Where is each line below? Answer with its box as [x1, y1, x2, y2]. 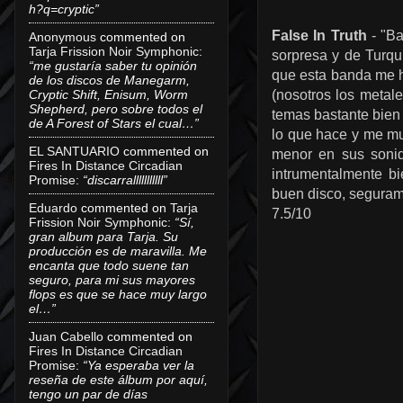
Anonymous [29, 29, 96, 44]
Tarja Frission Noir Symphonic [29, 43, 199, 58]
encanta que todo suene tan [29, 257, 189, 273]
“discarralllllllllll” [83, 172, 167, 187]
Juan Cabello [29, 328, 103, 344]
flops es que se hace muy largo [29, 286, 207, 301]
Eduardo [29, 200, 77, 215]
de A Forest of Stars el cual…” [29, 115, 199, 130]
